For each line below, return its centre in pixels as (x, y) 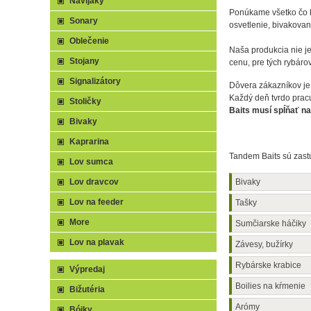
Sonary (84, 21)
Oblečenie (89, 41)
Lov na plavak (97, 242)
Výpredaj (87, 269)
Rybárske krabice (268, 265)
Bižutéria (87, 289)
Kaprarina (89, 142)
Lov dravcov (94, 182)
